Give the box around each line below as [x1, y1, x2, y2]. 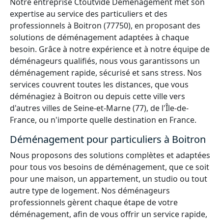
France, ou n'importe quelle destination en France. [10, 114, 196, 125]
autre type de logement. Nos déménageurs [10, 185, 170, 196]
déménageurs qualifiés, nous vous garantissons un [10, 55, 200, 66]
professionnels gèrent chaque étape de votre [10, 197, 178, 208]
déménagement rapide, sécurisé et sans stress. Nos [10, 67, 202, 78]
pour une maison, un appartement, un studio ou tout [10, 173, 207, 184]
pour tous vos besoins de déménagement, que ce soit [10, 162, 209, 172]
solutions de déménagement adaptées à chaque [10, 32, 189, 43]
